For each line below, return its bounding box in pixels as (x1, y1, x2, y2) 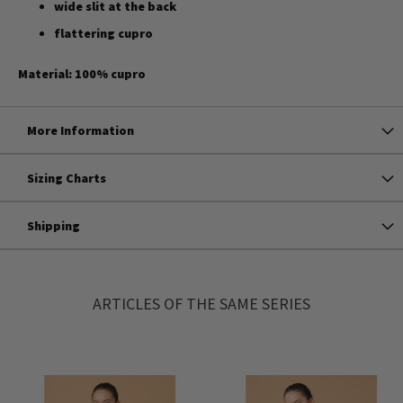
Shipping (27, 217, 80, 234)
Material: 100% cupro (18, 65, 146, 82)
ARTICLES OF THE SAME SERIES (93, 292, 310, 314)
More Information (27, 121, 134, 139)
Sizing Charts (27, 169, 106, 186)
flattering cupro (54, 24, 153, 41)
